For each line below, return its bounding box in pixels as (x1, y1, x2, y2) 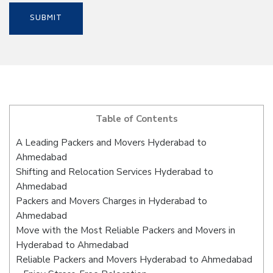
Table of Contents (95, 113, 178, 125)
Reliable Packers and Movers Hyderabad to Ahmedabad (16, 253, 252, 266)
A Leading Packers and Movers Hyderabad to (16, 136, 207, 149)
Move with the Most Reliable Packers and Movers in (16, 224, 235, 237)
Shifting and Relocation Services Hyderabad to (16, 166, 213, 179)
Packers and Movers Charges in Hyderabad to (16, 195, 207, 208)
